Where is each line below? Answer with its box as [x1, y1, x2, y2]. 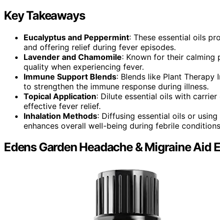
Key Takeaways [4, 8, 85, 23]
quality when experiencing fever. [24, 61, 144, 72]
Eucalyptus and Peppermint [24, 32, 129, 42]
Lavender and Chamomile [24, 52, 122, 62]
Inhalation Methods [24, 110, 97, 121]
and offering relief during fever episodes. [24, 42, 176, 52]
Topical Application [24, 91, 96, 101]
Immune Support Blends [24, 71, 116, 82]
